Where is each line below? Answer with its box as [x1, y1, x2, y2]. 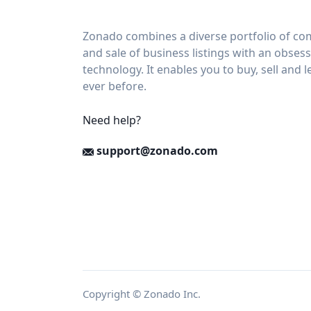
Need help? [83, 112, 141, 128]
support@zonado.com [94, 143, 218, 158]
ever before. [83, 78, 146, 94]
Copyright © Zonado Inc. [83, 287, 201, 301]
